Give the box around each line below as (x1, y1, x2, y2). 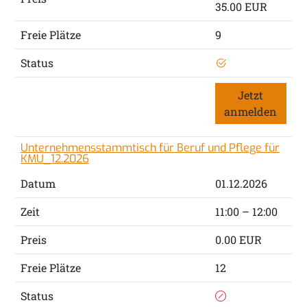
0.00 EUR (214, 232, 262, 247)
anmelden (224, 104, 278, 119)
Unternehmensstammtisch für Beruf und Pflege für (20, 140, 280, 156)
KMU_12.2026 (20, 151, 89, 167)
